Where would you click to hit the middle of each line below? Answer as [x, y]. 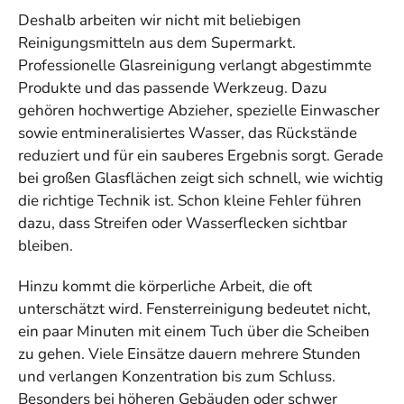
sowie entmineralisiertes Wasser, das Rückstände [188, 133]
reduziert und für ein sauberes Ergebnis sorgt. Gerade [201, 156]
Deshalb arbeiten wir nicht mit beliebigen [160, 20]
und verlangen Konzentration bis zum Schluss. [177, 376]
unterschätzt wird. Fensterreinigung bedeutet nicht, [194, 308]
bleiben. [46, 246]
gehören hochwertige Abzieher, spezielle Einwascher [199, 110]
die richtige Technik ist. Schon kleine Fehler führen [190, 201]
